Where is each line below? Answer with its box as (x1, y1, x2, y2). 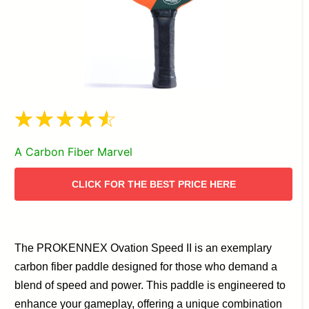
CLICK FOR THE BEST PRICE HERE (71, 178, 236, 190)
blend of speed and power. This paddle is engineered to (14, 279, 286, 291)
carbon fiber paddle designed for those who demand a (14, 260, 278, 272)
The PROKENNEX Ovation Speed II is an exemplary (14, 241, 272, 254)
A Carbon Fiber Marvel (14, 144, 133, 159)
